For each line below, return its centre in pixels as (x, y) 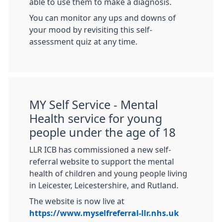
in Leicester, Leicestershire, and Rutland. (105, 185)
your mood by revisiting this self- (91, 30)
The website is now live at (77, 201)
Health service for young (96, 119)
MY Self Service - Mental (94, 105)
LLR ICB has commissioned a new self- (100, 150)
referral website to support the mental (102, 162)
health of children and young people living (108, 173)
